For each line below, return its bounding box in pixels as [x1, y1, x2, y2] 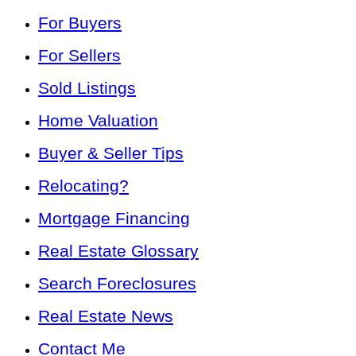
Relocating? [38, 176, 129, 195]
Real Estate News [38, 306, 173, 325]
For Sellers [38, 45, 121, 64]
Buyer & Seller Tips [38, 143, 184, 162]
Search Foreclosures [38, 273, 196, 292]
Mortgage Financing [38, 208, 190, 227]
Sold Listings [38, 78, 136, 97]
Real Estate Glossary [38, 241, 199, 260]
